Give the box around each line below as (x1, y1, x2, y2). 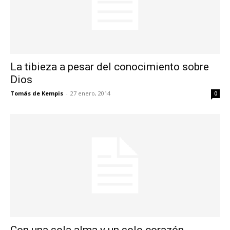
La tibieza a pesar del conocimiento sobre (10, 60, 209, 73)
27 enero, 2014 (70, 89, 110, 97)
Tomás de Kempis (10, 89, 63, 97)
